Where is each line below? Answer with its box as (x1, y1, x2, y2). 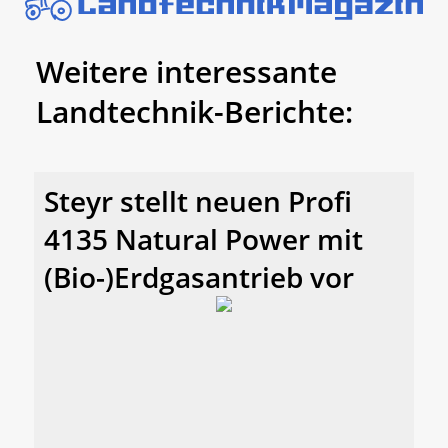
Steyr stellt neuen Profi (44, 182, 352, 221)
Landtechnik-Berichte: (36, 91, 353, 133)
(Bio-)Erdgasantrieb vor (44, 258, 354, 297)
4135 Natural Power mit (44, 220, 363, 259)
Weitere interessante (36, 51, 337, 93)
